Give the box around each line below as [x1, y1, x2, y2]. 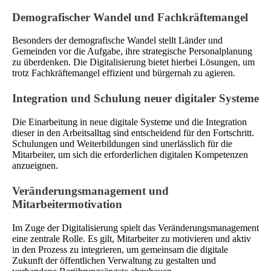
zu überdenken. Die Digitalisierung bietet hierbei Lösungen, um [12, 57, 255, 68]
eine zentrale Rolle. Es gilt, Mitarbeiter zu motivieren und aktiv [12, 233, 251, 244]
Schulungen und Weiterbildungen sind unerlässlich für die [12, 139, 232, 149]
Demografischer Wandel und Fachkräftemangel [12, 10, 248, 24]
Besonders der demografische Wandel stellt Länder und [12, 35, 223, 46]
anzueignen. [12, 160, 58, 171]
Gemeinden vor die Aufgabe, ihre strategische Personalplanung [12, 46, 252, 57]
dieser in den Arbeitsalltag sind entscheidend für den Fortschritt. [12, 128, 254, 139]
